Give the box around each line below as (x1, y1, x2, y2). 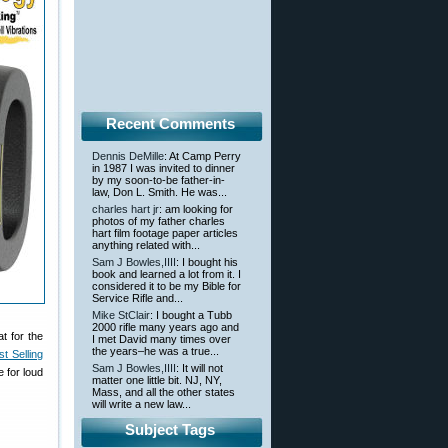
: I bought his (176, 256, 238, 269)
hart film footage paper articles (92, 227, 238, 240)
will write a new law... (92, 398, 191, 411)
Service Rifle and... (92, 292, 183, 305)
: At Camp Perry (164, 150, 241, 163)
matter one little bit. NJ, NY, (92, 374, 222, 387)
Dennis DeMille (92, 150, 164, 163)
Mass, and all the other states (92, 386, 235, 399)
